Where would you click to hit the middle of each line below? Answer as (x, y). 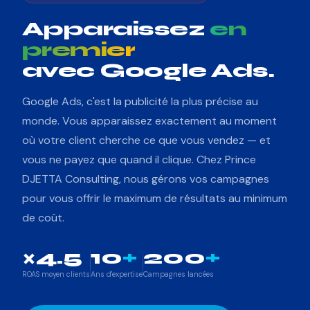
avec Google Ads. (148, 71)
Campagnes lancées (179, 274)
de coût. (43, 218)
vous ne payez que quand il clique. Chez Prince (139, 160)
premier (79, 50)
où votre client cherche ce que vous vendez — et (146, 140)
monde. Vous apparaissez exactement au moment (149, 121)
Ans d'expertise (117, 274)
